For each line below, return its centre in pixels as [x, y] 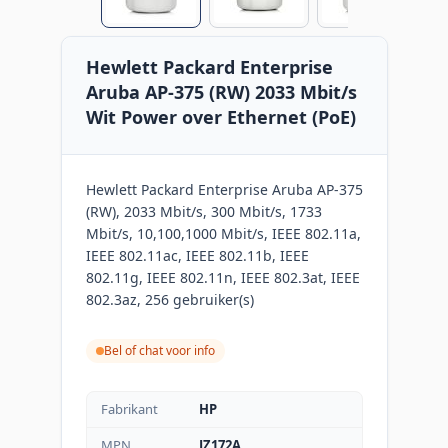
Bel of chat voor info [159, 350]
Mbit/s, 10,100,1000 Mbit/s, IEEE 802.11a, [223, 233]
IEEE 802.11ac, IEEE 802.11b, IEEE [197, 255]
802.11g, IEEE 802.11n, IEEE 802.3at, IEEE [222, 277]
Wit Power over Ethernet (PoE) [220, 116]
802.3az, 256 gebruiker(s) [169, 299]
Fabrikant [129, 408]
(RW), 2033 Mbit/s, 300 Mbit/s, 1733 [203, 211]
